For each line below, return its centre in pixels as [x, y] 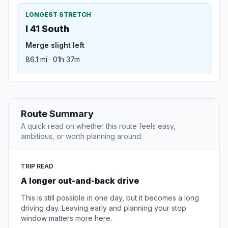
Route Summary [57, 114]
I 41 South [47, 29]
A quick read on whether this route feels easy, [98, 126]
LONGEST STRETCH [58, 15]
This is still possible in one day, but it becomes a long [110, 198]
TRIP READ [37, 166]
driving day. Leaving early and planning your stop [104, 208]
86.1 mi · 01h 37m [53, 60]
